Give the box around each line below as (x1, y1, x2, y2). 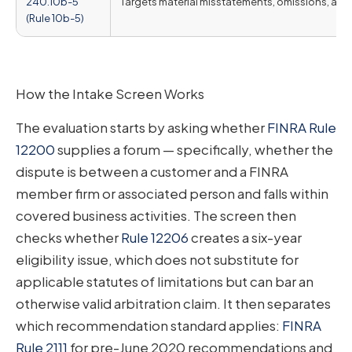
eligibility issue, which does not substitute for (16, 250, 299, 268)
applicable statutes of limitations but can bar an (16, 272, 313, 290)
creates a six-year (189, 228, 302, 246)
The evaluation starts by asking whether (16, 118, 267, 136)
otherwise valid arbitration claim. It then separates (16, 294, 331, 312)
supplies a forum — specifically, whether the (55, 140, 333, 158)
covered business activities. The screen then (16, 206, 296, 224)
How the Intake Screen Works (16, 84, 204, 102)
